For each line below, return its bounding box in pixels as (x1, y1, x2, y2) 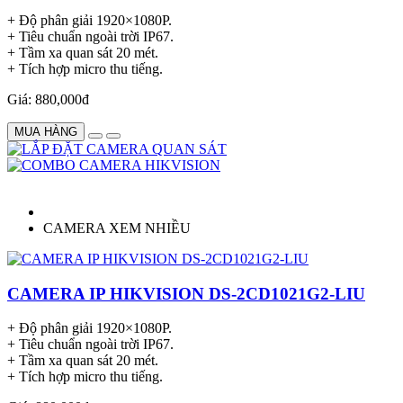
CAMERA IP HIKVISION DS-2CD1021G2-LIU (7, 283, 365, 303)
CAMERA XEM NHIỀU (43, 219, 191, 236)
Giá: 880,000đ (7, 91, 89, 107)
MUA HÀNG (14, 124, 77, 139)
